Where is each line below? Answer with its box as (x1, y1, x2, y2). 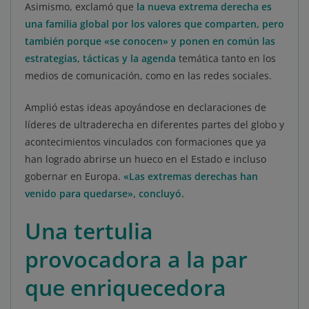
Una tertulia (25, 216, 153, 246)
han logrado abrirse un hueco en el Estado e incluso (25, 152, 266, 166)
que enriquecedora (25, 272, 226, 303)
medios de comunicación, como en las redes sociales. (25, 69, 275, 83)
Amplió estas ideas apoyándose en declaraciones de (25, 101, 266, 114)
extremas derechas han (148, 170, 258, 183)
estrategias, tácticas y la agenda (25, 52, 179, 66)
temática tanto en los (179, 52, 276, 66)
